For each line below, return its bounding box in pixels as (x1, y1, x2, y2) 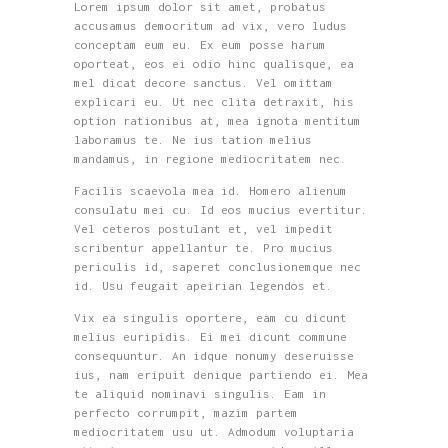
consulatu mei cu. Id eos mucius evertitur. (74, 202, 368, 216)
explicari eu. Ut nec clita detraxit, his (74, 94, 354, 108)
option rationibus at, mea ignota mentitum (74, 113, 361, 127)
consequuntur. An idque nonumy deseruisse (74, 348, 354, 362)
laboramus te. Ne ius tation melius (74, 132, 312, 146)
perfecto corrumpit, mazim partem (74, 405, 298, 419)
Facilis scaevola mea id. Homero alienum (74, 183, 347, 197)
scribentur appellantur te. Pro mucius (74, 240, 333, 254)
